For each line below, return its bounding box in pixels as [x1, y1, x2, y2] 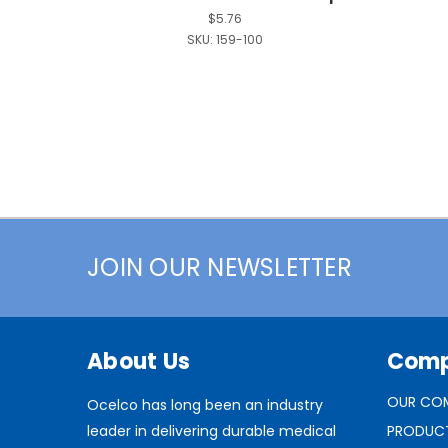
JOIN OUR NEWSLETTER [87, 250, 352, 284]
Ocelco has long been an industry [87, 394, 323, 415]
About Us [87, 345, 190, 377]
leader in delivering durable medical [87, 420, 336, 441]
